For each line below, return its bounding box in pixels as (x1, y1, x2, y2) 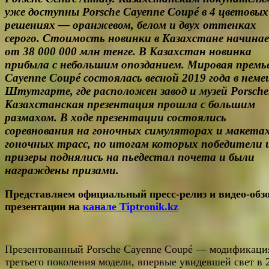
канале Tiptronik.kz (83, 201, 178, 213)
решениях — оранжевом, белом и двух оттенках (5, 18, 256, 31)
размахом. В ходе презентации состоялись (5, 110, 226, 124)
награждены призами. (5, 163, 119, 177)
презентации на (5, 201, 83, 213)
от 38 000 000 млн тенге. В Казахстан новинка (5, 44, 252, 58)
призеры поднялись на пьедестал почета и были (5, 150, 255, 163)
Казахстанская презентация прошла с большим (5, 97, 255, 110)
